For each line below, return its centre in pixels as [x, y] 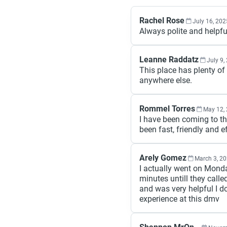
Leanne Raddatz [169, 60]
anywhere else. [166, 80]
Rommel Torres [167, 109]
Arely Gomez [163, 158]
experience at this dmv [179, 199]
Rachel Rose [162, 21]
